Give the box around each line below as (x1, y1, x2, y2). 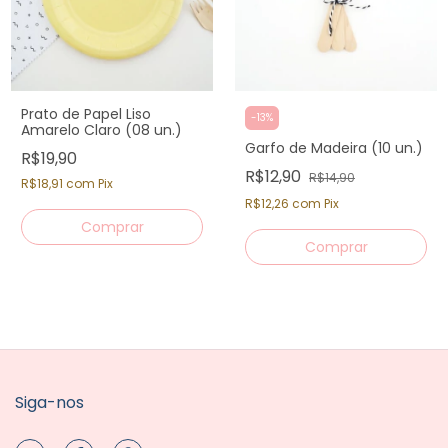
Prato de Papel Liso (21, 104, 151, 124)
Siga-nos (15, 391, 84, 414)
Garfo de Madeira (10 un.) (245, 138, 423, 158)
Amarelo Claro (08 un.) (21, 120, 182, 140)
